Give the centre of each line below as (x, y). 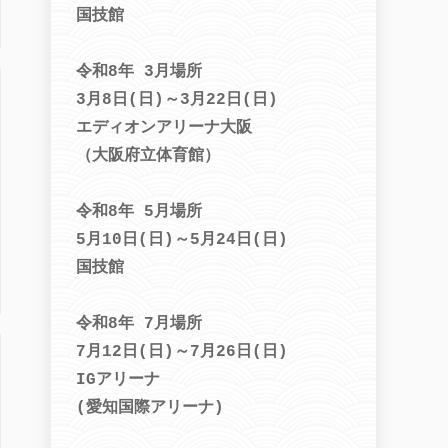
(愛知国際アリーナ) (150, 408)
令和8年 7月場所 (139, 324)
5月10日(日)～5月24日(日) (182, 240)
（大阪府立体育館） (148, 156)
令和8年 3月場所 (139, 72)
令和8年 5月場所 (139, 212)
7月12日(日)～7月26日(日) (182, 352)
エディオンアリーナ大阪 (164, 128)
